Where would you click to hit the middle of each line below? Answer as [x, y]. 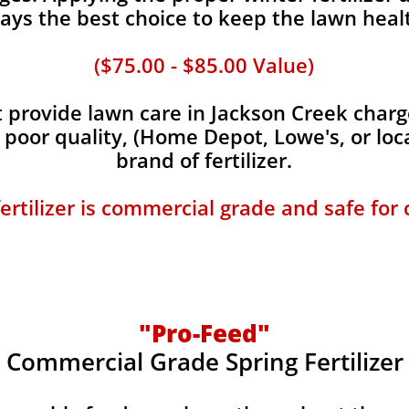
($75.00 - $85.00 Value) [204, 65]
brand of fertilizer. [204, 160]
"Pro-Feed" [204, 333]
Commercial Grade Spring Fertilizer [204, 362]
